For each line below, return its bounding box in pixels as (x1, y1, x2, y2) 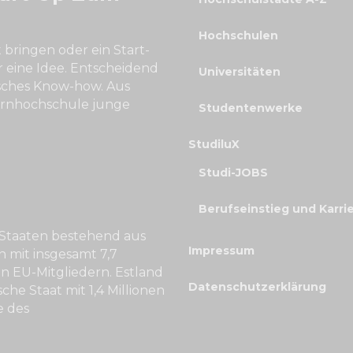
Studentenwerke (199, 101, 303, 115)
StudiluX (188, 137, 240, 151)
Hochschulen (199, 28, 278, 43)
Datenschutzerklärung (188, 280, 326, 294)
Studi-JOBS (199, 165, 268, 180)
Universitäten (199, 65, 281, 79)
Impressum (188, 243, 255, 258)
